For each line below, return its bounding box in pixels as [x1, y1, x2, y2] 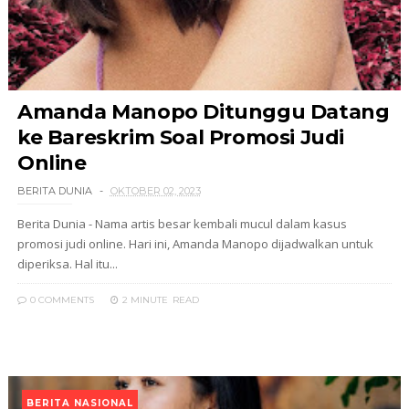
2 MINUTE [121, 294, 168, 306]
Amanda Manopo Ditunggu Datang [16, 100, 390, 124]
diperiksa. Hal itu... [16, 256, 118, 272]
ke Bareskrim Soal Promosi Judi [16, 125, 344, 150]
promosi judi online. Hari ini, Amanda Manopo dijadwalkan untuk [16, 236, 373, 252]
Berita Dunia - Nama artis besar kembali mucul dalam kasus [16, 215, 347, 232]
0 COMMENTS [26, 294, 94, 306]
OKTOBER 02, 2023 [110, 184, 201, 197]
